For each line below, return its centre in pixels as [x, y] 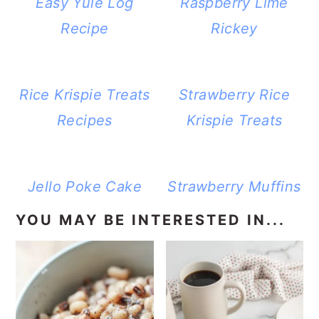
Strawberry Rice [235, 95]
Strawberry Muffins [234, 187]
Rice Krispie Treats [85, 95]
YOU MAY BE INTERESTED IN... [151, 220]
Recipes [85, 121]
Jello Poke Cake [84, 187]
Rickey [234, 29]
